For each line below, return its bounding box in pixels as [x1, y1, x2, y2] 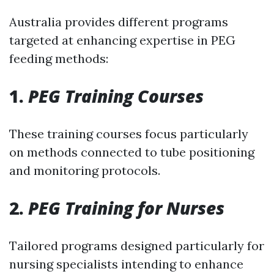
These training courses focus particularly [9, 126, 248, 142]
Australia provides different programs [9, 14, 228, 30]
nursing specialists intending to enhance [9, 256, 243, 272]
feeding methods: [9, 51, 108, 67]
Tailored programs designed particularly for [9, 238, 264, 254]
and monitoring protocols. [9, 163, 160, 179]
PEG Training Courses [28, 84, 204, 108]
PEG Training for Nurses [28, 196, 224, 220]
